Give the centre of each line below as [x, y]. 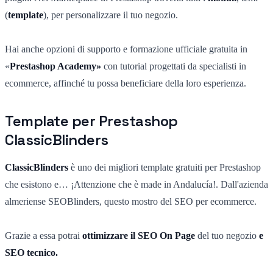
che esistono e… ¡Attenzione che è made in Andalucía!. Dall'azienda [136, 184]
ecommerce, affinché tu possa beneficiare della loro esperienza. [126, 83]
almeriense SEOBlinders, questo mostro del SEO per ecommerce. [131, 201]
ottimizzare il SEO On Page [140, 235]
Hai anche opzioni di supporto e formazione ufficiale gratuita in [126, 49]
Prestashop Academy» [55, 66]
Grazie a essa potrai [44, 235]
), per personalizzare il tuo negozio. [111, 15]
